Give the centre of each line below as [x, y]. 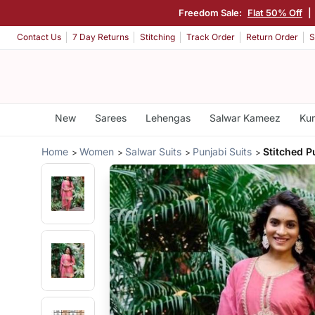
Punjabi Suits [223, 151]
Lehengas [168, 118]
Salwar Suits [154, 151]
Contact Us [39, 37]
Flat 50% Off [275, 12]
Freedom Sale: [211, 12]
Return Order [272, 37]
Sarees [110, 118]
